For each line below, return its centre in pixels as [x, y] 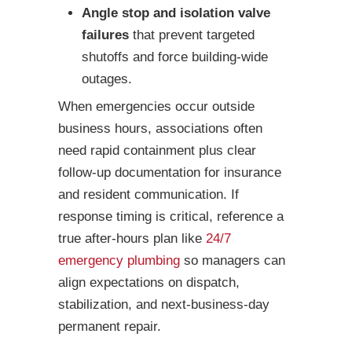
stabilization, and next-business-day [164, 305]
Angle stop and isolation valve [176, 13]
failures [105, 35]
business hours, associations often [160, 129]
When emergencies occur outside [156, 107]
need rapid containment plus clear [157, 151]
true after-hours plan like [132, 239]
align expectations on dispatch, [149, 283]
